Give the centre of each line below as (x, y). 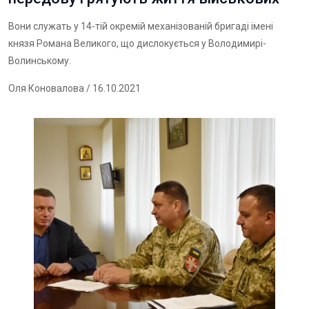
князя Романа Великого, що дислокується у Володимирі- (137, 43)
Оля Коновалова (46, 88)
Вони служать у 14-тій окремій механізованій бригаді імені (141, 26)
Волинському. (40, 61)
